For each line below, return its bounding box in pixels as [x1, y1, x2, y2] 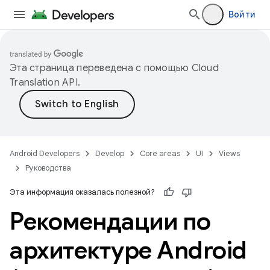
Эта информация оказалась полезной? [10, 187, 155, 197]
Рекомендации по [10, 206, 211, 236]
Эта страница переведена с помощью [10, 62, 192, 74]
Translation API [10, 77, 78, 89]
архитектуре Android [10, 235, 247, 265]
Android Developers [10, 148, 80, 159]
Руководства [25, 163, 71, 173]
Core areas [140, 148, 180, 159]
